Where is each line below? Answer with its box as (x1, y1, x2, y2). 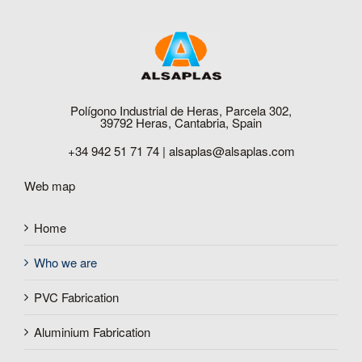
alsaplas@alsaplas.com (168, 141, 295, 159)
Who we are (34, 253, 97, 271)
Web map (24, 176, 75, 194)
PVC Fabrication (34, 288, 119, 305)
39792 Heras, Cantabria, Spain (100, 113, 262, 131)
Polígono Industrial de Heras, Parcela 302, (70, 101, 292, 119)
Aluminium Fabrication (34, 322, 150, 340)
